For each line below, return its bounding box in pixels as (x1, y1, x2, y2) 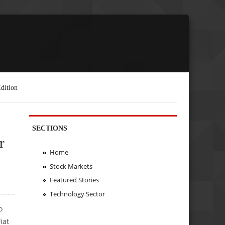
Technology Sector (49, 189, 105, 199)
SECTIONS (32, 124, 68, 132)
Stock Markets (49, 161, 92, 171)
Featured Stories (49, 175, 99, 185)
